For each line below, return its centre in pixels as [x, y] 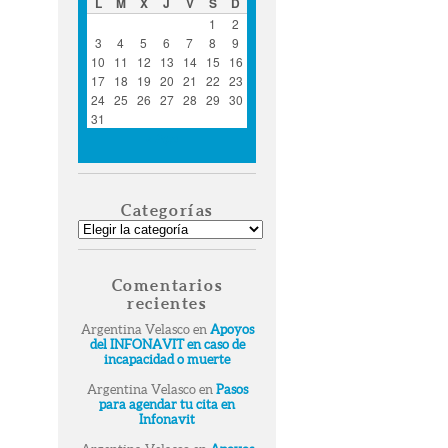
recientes [167, 303]
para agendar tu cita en [167, 405]
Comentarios [167, 285]
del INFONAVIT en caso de [167, 345]
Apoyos [231, 330]
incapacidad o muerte [167, 360]
